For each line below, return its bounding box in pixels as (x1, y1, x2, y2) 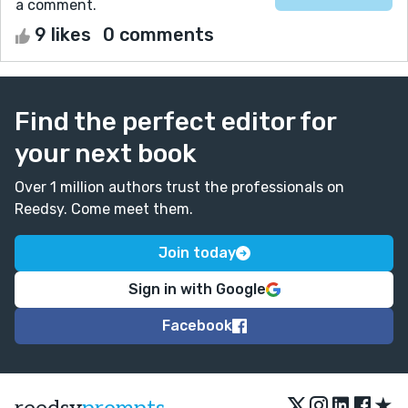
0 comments (103, 23, 214, 46)
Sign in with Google (127, 280, 266, 298)
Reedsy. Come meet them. (15, 199, 193, 218)
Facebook (161, 316, 232, 334)
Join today (158, 243, 236, 261)
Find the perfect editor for (15, 106, 336, 137)
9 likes (30, 23, 96, 46)
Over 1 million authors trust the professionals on (15, 178, 344, 196)
